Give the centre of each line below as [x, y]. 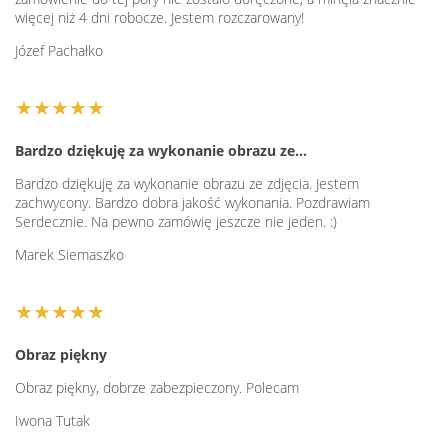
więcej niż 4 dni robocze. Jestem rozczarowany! [159, 18]
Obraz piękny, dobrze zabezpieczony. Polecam [157, 388]
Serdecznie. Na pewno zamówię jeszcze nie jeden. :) [176, 222]
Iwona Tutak [52, 421]
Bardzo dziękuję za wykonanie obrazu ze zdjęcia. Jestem [187, 184]
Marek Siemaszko [69, 255]
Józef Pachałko [59, 51]
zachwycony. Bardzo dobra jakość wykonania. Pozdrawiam [192, 203]
